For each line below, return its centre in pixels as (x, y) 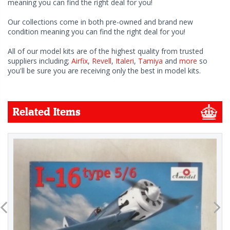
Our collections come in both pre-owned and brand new (100, 22)
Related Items (47, 112)
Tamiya (150, 61)
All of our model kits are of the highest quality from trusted (106, 51)
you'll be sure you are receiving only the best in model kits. (104, 71)
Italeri (125, 61)
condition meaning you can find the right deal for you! (97, 32)
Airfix (80, 61)
